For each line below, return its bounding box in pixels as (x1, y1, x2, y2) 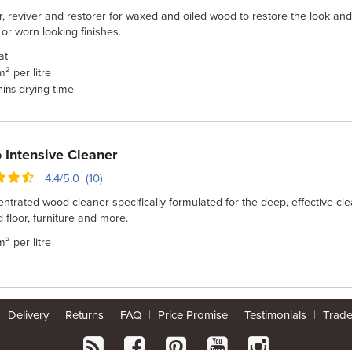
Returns (65, 308, 104, 322)
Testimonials (244, 308, 306, 322)
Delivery (8, 308, 49, 322)
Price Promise (158, 308, 228, 322)
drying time (16, 82, 74, 96)
